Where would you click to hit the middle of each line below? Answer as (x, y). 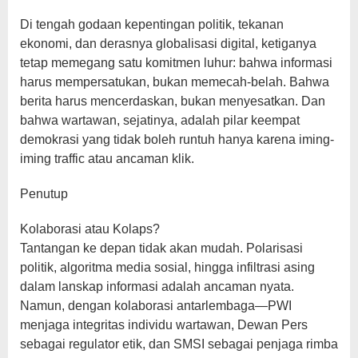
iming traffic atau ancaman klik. (107, 159)
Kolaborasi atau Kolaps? (90, 229)
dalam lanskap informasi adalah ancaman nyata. (157, 287)
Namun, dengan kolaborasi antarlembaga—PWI (156, 306)
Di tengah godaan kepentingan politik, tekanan (152, 25)
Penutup (44, 194)
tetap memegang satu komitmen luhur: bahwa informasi (176, 63)
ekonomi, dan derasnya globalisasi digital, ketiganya (168, 44)
